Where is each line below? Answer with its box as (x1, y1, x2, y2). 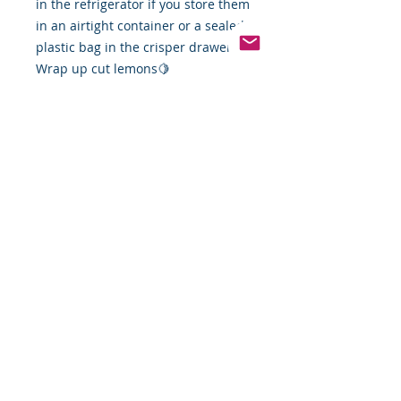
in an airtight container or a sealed (36, 17, 244, 35)
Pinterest (131, 385, 173, 399)
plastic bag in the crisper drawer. (36, 38, 235, 56)
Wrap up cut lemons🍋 (36, 60, 170, 78)
